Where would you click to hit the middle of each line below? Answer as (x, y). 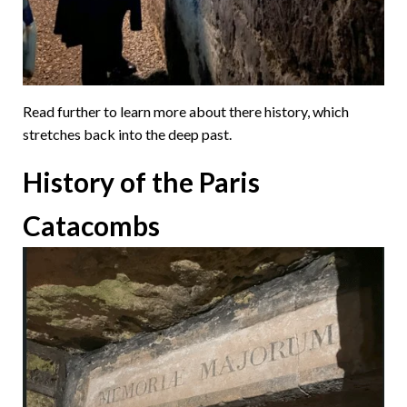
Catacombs (91, 225)
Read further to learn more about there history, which (186, 111)
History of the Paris (141, 182)
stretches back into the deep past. (127, 134)
